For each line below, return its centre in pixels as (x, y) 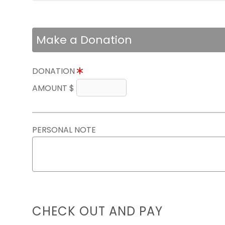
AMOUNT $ (54, 88)
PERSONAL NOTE (64, 130)
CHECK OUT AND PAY (97, 211)
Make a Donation (84, 40)
